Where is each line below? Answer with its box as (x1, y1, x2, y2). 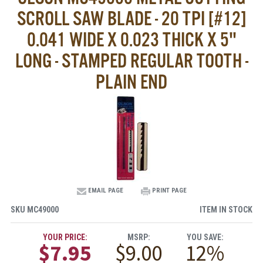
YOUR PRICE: (43, 232, 87, 242)
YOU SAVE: (186, 232, 224, 242)
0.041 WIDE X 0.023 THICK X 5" (26, 28, 237, 53)
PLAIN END (96, 70, 167, 96)
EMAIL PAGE (87, 187, 123, 194)
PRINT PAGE (151, 187, 187, 194)
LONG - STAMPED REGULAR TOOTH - (15, 49, 248, 75)
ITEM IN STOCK (199, 205, 252, 214)
